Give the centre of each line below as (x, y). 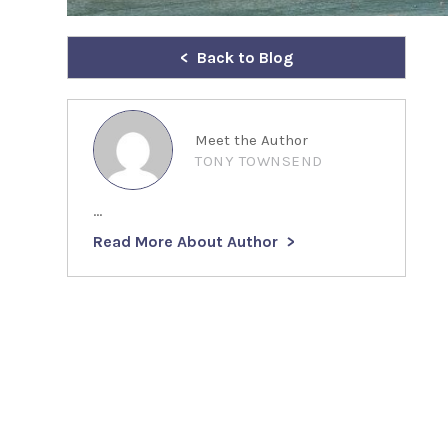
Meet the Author (252, 140)
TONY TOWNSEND (259, 161)
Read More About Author (186, 241)
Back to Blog (245, 57)
